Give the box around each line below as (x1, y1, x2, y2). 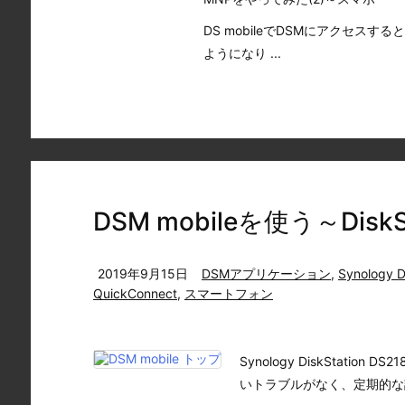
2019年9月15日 (98, 266, 188, 281)
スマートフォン (184, 286, 273, 301)
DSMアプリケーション (202, 266, 331, 281)
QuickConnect (93, 286, 177, 301)
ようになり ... (203, 45, 281, 61)
